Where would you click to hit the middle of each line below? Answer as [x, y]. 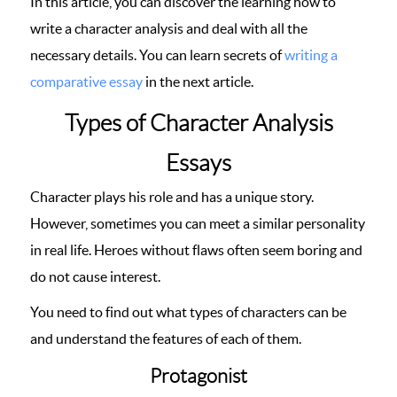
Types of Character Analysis [198, 123]
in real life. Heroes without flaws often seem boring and [196, 250]
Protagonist [198, 376]
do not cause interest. [95, 276]
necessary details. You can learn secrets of [157, 55]
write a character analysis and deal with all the [169, 28]
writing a [311, 55]
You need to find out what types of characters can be [188, 312]
